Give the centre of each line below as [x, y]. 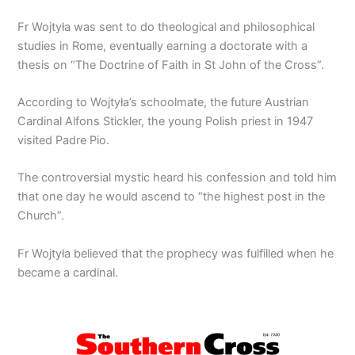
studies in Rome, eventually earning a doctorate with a [163, 46]
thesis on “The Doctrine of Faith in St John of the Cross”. [171, 65]
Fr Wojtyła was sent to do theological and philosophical [166, 27]
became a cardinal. [68, 272]
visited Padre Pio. [64, 140]
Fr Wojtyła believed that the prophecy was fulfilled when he [176, 253]
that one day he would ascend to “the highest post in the [172, 197]
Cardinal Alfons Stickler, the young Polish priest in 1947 [166, 121]
